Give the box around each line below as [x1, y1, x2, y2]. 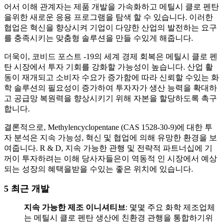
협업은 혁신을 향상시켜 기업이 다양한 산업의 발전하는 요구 [4, 23, 217, 32]
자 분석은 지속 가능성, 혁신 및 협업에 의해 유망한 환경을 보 [4, 133, 217, 142]
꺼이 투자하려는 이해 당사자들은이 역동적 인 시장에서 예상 [4, 154, 217, 163]
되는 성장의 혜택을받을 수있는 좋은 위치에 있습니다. [4, 165, 193, 174]
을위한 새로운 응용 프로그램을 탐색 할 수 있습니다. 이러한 [4, 13, 213, 22]
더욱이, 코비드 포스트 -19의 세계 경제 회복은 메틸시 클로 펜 [4, 52, 218, 61]
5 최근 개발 [4, 184, 49, 194]
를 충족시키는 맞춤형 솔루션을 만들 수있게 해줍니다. [4, 34, 193, 43]
